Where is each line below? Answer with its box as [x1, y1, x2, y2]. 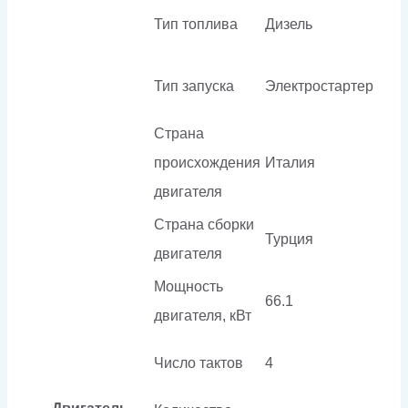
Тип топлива [154, 15, 238, 32]
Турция [265, 230, 313, 247]
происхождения [154, 154, 260, 170]
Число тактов [154, 354, 243, 371]
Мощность [154, 278, 223, 294]
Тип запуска [154, 77, 234, 94]
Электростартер [265, 77, 373, 94]
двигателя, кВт [154, 307, 251, 323]
